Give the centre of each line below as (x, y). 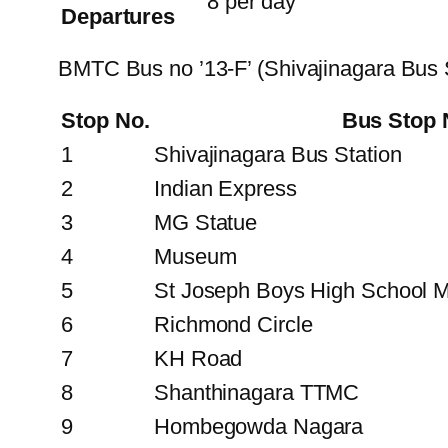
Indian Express (225, 188)
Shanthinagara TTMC (257, 392)
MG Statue (206, 222)
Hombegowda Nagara (259, 426)
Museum (195, 256)
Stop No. (105, 120)
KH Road (198, 358)
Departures (118, 16)
